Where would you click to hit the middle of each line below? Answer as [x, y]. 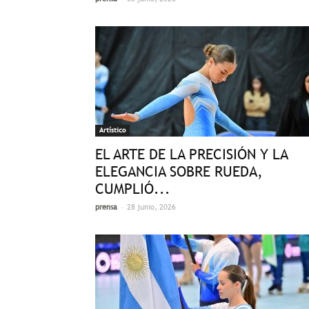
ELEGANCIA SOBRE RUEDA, [179, 171]
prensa [106, 207]
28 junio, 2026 [151, 207]
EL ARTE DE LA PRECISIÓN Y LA [191, 154]
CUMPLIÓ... [133, 189]
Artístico [112, 130]
